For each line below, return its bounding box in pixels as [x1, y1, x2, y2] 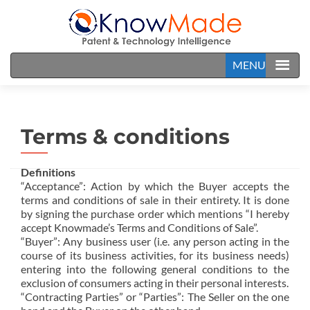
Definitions [21, 165, 75, 179]
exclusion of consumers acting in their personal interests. [21, 276, 289, 289]
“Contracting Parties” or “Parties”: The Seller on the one [21, 290, 289, 303]
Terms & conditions [21, 124, 230, 149]
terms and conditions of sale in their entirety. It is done [21, 193, 289, 206]
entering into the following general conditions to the [21, 262, 289, 275]
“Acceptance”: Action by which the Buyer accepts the [21, 179, 289, 192]
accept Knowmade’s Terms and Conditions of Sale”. [21, 221, 258, 234]
